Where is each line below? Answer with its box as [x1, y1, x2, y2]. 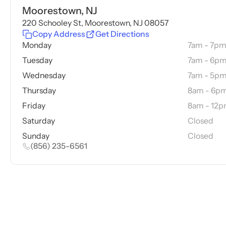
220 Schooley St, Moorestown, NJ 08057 [22, 18, 169, 28]
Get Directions [95, 29, 149, 39]
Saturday [22, 116, 55, 126]
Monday [22, 40, 52, 50]
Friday [22, 100, 46, 110]
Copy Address [32, 29, 86, 39]
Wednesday [22, 71, 66, 81]
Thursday [22, 86, 56, 96]
